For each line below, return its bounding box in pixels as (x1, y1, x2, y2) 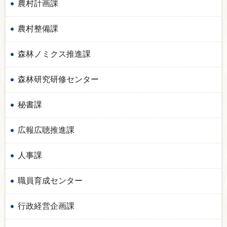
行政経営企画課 (18, 201, 74, 210)
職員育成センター (18, 176, 83, 185)
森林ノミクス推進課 (18, 49, 91, 58)
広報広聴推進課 (18, 125, 74, 134)
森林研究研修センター (18, 74, 99, 84)
